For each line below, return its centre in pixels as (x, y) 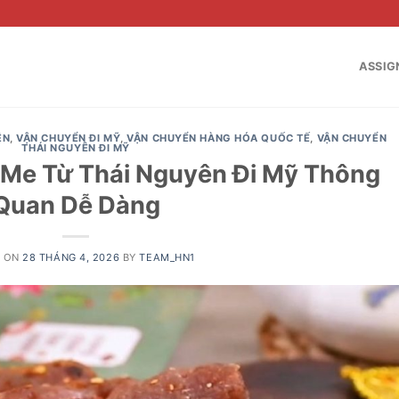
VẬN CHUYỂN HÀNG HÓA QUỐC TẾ (219, 138)
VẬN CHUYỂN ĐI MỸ (69, 138)
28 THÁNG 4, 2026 (71, 257)
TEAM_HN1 (167, 257)
